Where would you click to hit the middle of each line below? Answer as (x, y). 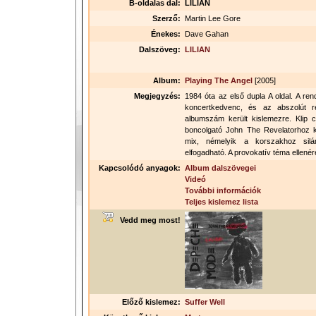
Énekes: (166, 34)
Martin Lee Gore (213, 18)
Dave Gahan (207, 34)
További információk (223, 190)
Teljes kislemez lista (221, 202)
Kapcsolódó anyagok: (140, 168)
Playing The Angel (219, 80)
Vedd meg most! (147, 220)
